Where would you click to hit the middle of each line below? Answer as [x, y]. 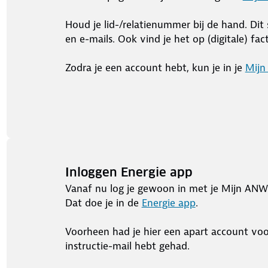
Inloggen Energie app [129, 172]
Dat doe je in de [103, 203]
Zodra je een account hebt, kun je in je [155, 68]
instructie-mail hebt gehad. [130, 246]
